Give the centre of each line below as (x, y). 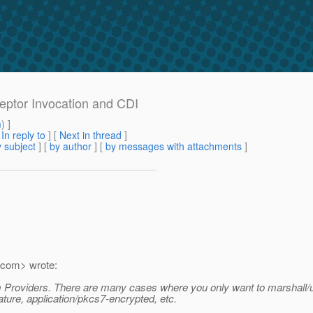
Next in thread (90, 135)
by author (71, 146)
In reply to (23, 135)
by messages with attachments (174, 146)
